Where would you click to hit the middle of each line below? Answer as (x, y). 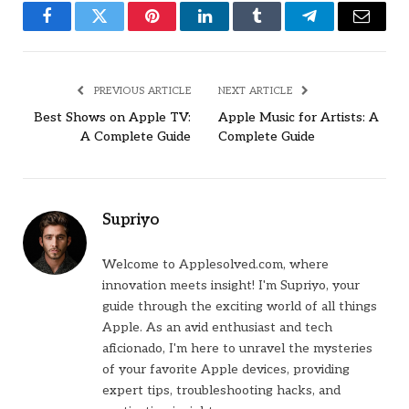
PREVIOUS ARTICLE (141, 91)
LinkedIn (233, 30)
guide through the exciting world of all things (240, 307)
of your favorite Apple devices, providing (226, 370)
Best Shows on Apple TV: (112, 118)
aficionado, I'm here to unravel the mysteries (237, 349)
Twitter (122, 30)
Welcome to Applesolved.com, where (215, 265)
